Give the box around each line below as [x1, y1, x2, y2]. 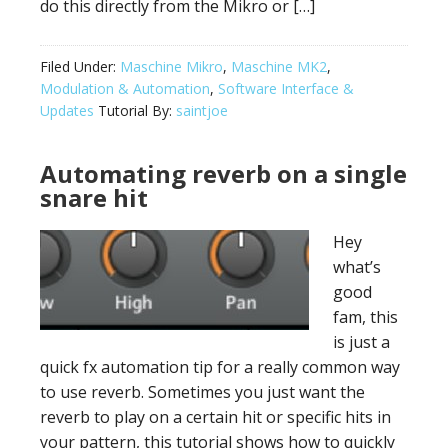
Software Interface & [218, 79, 354, 98]
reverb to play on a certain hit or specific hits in [40, 406, 391, 428]
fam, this [333, 306, 398, 328]
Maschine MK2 [231, 57, 327, 76]
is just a [333, 331, 390, 353]
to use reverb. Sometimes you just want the [40, 381, 365, 403]
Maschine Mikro [120, 57, 223, 76]
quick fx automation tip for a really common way [40, 356, 400, 378]
